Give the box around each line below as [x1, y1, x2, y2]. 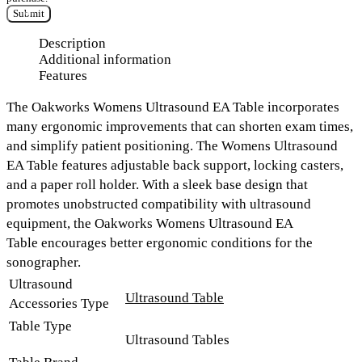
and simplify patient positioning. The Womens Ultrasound [6, 137, 338, 154]
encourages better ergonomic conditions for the [38, 234, 313, 250]
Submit [13, 6, 44, 19]
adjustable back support [111, 157, 247, 173]
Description [39, 35, 106, 51]
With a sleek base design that [142, 176, 308, 192]
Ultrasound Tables [125, 331, 229, 347]
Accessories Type [9, 295, 109, 311]
